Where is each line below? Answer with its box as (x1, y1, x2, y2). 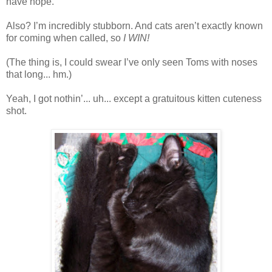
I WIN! (123, 32, 149, 43)
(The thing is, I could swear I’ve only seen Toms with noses (6, 56, 257, 67)
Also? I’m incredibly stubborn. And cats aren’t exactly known (6, 20, 263, 31)
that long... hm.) (6, 69, 72, 80)
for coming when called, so (6, 32, 123, 43)
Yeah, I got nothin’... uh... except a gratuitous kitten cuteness (6, 93, 262, 104)
